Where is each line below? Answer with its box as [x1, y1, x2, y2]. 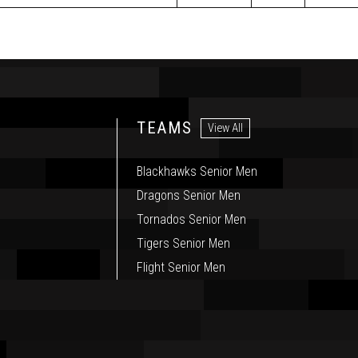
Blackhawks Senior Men [137, 164, 258, 180]
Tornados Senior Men [137, 212, 247, 228]
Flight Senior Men [137, 260, 226, 276]
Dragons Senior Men [137, 188, 241, 204]
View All [208, 121, 244, 135]
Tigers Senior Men [137, 236, 231, 252]
